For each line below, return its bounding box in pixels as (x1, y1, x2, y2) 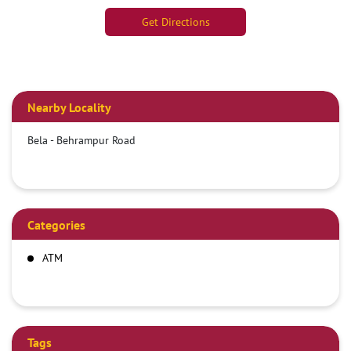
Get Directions (141, 15, 210, 30)
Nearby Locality (27, 100, 111, 116)
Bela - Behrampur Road (27, 133, 136, 148)
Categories (27, 217, 85, 233)
